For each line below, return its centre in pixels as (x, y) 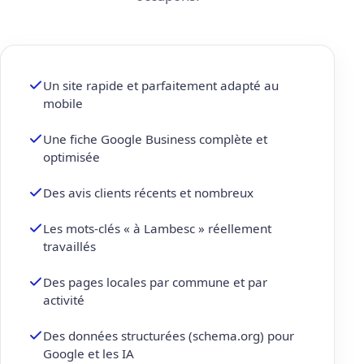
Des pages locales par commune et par (155, 282)
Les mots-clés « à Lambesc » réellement (157, 229)
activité (64, 300)
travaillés (69, 247)
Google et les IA (89, 354)
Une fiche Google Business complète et (155, 139)
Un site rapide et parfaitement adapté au (161, 86)
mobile (63, 104)
